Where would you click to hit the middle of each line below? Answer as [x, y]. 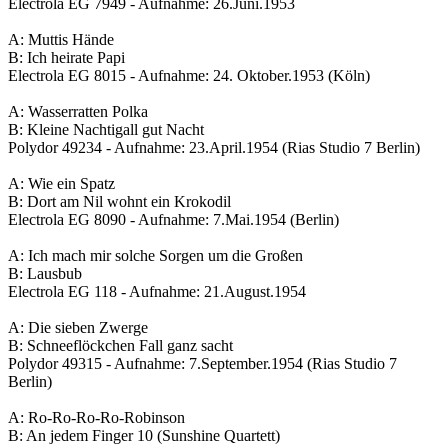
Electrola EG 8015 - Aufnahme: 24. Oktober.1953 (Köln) [189, 76]
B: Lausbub [45, 274]
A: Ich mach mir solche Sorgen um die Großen [155, 256]
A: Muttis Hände [61, 40]
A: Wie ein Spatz [61, 184]
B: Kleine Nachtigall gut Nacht [106, 130]
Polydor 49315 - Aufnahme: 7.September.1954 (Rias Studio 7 [202, 364]
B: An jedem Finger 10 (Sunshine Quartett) [144, 436]
